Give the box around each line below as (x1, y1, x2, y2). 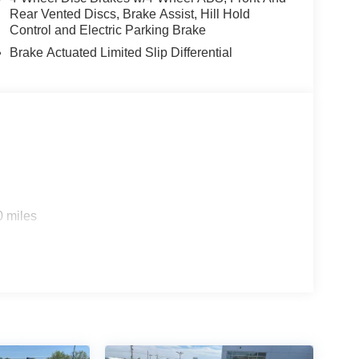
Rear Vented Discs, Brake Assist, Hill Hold (9, 6, 250, 21)
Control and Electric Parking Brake (9, 22, 206, 37)
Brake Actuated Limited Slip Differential (9, 45, 232, 59)
